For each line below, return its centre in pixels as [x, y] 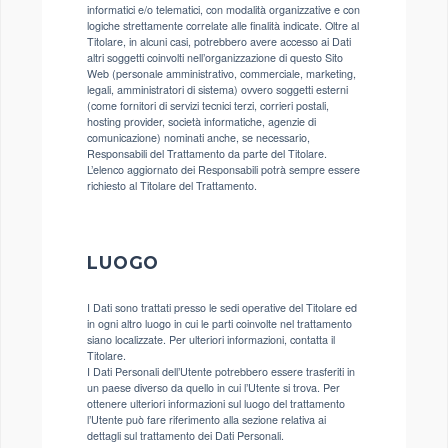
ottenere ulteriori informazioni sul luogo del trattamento [216, 403]
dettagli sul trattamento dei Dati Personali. [185, 435]
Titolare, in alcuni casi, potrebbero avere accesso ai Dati [219, 41]
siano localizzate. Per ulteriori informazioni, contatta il [211, 339]
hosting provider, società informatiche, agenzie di [201, 121]
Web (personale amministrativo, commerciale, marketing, [221, 73]
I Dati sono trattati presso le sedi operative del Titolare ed [222, 307]
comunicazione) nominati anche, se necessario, [198, 137]
